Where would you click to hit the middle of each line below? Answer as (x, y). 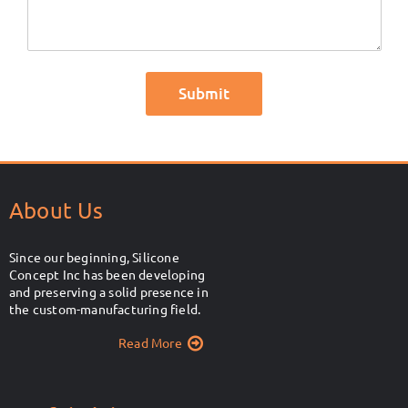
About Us (56, 210)
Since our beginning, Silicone (94, 257)
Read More (150, 343)
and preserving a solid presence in (109, 292)
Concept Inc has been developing (107, 275)
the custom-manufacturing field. (105, 309)
